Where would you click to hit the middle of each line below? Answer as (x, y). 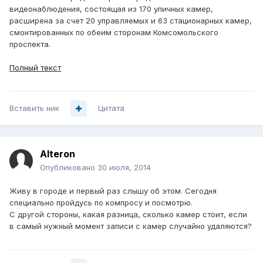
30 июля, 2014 (124, 168)
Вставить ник (34, 108)
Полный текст (35, 68)
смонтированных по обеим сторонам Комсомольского (114, 33)
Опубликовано (69, 168)
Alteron (58, 154)
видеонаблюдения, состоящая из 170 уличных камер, (111, 9)
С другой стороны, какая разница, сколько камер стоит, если (128, 215)
